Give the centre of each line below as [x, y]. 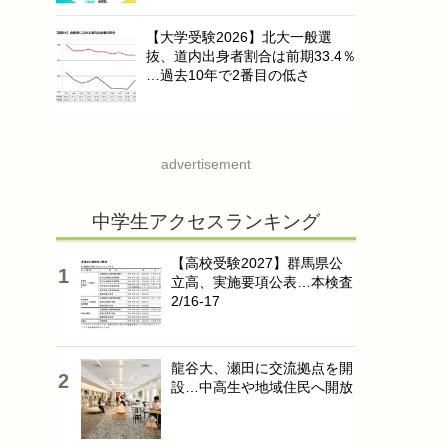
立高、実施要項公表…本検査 [262, 282]
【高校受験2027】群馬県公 [257, 263]
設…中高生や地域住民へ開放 [262, 387]
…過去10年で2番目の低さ [228, 75]
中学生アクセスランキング [206, 221]
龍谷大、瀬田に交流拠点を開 [262, 368]
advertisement [206, 164]
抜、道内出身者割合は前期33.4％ [251, 56]
